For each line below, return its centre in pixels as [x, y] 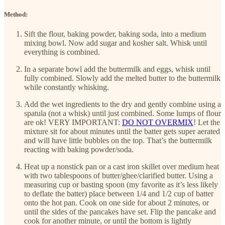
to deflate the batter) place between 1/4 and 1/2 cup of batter [119, 193]
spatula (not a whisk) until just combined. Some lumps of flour [123, 113]
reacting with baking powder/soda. [79, 149]
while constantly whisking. [67, 87]
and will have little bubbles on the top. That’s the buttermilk [118, 140]
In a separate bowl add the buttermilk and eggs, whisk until [117, 69]
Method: [16, 14]
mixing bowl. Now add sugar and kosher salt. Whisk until [116, 43]
